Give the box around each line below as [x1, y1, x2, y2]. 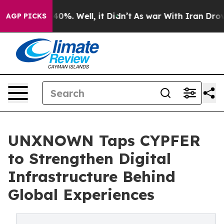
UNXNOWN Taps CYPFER [8, 131, 200, 150]
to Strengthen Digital [8, 149, 171, 168]
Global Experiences [8, 185, 154, 204]
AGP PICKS [6, 11, 46, 20]
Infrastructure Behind [8, 167, 175, 186]
